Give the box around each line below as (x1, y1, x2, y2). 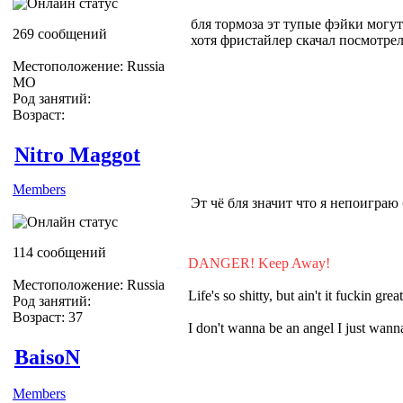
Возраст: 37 (13, 309, 83, 325)
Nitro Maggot (14, 142, 140, 166)
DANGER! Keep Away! (188, 255, 330, 271)
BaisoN (14, 345, 80, 369)
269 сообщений (13, 25, 107, 41)
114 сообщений (13, 244, 106, 260)
